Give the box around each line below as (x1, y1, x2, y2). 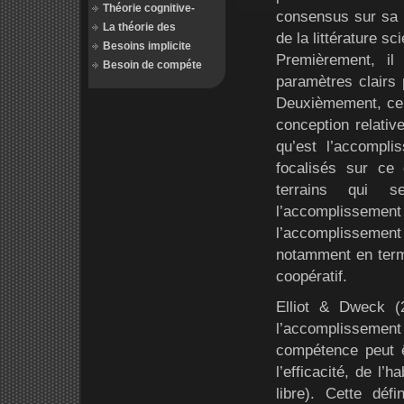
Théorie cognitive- (103, 2, 195, 14)
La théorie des (103, 21, 176, 33)
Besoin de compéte (103, 59, 202, 71)
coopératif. (276, 267, 347, 285)
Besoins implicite (103, 40, 191, 52)
